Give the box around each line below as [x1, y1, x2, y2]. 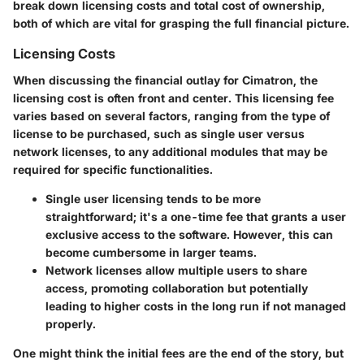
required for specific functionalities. [13, 162, 213, 176]
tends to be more [163, 191, 261, 206]
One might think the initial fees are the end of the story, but [13, 345, 344, 360]
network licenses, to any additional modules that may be [13, 144, 327, 158]
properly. [45, 316, 96, 331]
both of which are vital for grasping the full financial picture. [13, 16, 349, 31]
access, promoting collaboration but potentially [45, 280, 308, 295]
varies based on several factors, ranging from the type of [13, 108, 330, 123]
